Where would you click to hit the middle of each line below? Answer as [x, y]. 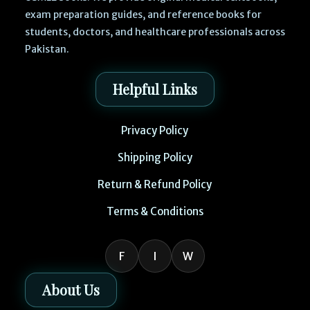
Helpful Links [155, 89]
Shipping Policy [155, 158]
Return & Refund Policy [155, 185]
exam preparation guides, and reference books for [143, 15]
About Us [71, 290]
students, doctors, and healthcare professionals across [155, 32]
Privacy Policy [155, 131]
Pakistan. [47, 49]
